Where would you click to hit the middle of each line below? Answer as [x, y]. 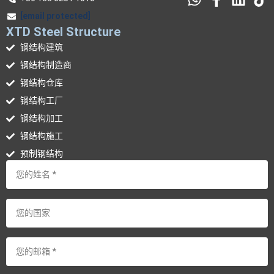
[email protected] [55, 16]
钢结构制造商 [46, 65]
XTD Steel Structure [63, 32]
